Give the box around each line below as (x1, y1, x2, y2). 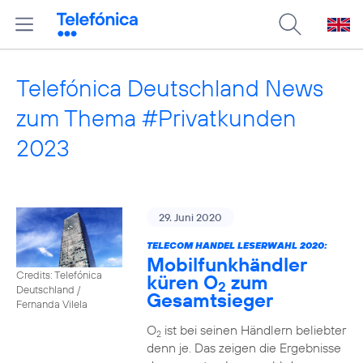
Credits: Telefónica (16, 267, 102, 281)
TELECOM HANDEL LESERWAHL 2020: (146, 239, 327, 251)
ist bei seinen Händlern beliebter (160, 322, 346, 338)
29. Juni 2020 (158, 211, 222, 224)
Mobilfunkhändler (146, 252, 307, 276)
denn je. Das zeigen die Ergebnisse (146, 340, 341, 356)
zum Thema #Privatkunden (16, 103, 297, 133)
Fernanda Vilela (16, 297, 88, 310)
